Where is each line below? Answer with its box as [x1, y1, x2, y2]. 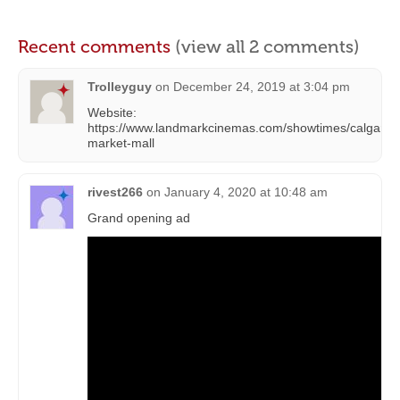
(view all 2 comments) [175, 36, 360, 58]
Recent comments [18, 36, 175, 58]
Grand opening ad [87, 211, 190, 226]
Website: [87, 105, 137, 121]
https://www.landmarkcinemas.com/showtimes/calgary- [87, 121, 396, 136]
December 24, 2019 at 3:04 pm [173, 79, 350, 95]
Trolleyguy [87, 79, 152, 95]
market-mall [87, 136, 154, 151]
